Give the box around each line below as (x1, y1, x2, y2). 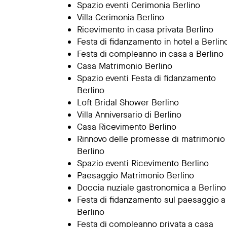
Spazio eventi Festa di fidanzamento (77, 72, 216, 84)
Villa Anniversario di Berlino (77, 109, 181, 121)
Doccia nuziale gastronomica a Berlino (77, 182, 226, 194)
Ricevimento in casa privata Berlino (77, 24, 213, 35)
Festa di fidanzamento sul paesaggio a (77, 194, 225, 206)
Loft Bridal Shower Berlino (77, 97, 179, 108)
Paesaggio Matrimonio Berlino (77, 170, 194, 181)
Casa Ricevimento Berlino (77, 121, 176, 133)
